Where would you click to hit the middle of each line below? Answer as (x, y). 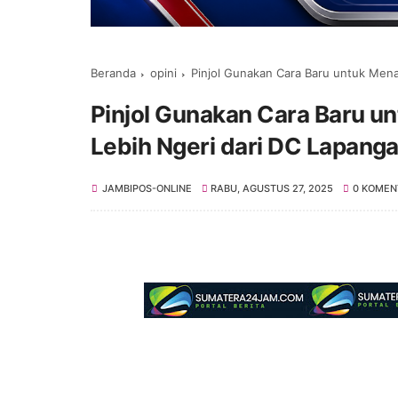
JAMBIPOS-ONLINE (147, 188)
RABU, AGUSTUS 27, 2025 (272, 188)
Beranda (113, 72)
